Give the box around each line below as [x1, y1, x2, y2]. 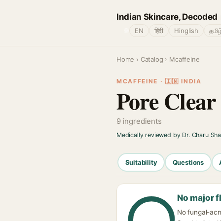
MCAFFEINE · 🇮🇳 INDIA [116, 77, 202, 85]
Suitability [125, 158, 157, 166]
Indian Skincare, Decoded [116, 11, 218, 22]
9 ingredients [116, 116, 162, 126]
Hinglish [174, 27, 198, 35]
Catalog [140, 55, 163, 63]
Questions [172, 158, 204, 166]
